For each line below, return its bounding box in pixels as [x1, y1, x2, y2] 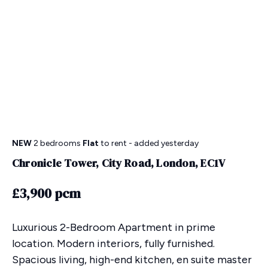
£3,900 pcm [12, 184, 81, 203]
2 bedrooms [33, 138, 83, 149]
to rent [99, 138, 127, 149]
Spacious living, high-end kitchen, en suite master [12, 253, 252, 267]
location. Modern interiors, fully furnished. [12, 237, 215, 251]
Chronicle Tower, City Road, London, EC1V [12, 156, 226, 171]
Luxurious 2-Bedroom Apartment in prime [12, 221, 215, 234]
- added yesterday [127, 138, 199, 149]
